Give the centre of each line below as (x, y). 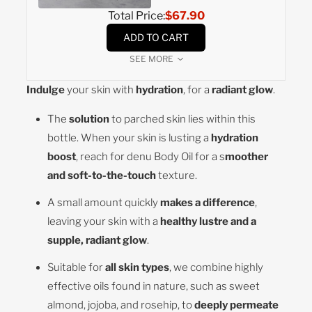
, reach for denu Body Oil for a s (151, 156)
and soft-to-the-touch (102, 175)
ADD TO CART (156, 38)
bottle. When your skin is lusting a (130, 138)
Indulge (47, 89)
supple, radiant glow (97, 240)
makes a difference (208, 202)
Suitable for (77, 267)
